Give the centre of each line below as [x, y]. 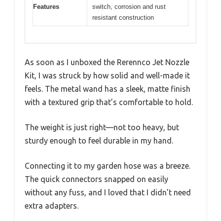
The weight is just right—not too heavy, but [102, 128]
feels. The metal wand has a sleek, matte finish [108, 89]
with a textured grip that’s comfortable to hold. [109, 102]
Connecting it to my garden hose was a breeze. [108, 166]
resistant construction [123, 17]
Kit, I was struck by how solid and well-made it [107, 76]
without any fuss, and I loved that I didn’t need [108, 193]
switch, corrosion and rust [129, 6]
